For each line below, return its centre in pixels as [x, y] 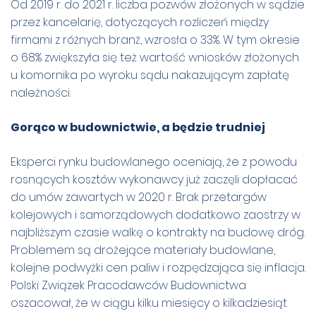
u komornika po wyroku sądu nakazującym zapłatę [150, 75]
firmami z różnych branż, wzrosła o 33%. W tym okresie [155, 39]
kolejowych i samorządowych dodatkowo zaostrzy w [156, 214]
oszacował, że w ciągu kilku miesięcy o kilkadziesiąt [149, 303]
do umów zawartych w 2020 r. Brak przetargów [139, 197]
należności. [41, 92]
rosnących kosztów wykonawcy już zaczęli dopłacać [154, 179]
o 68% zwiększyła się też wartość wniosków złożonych [155, 57]
